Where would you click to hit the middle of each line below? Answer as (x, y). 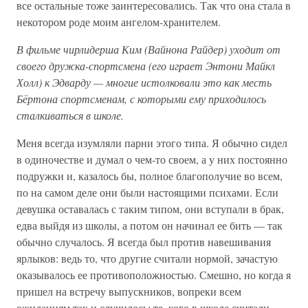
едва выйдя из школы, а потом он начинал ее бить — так (150, 225)
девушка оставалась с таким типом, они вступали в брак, (150, 209)
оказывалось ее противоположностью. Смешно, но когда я (154, 275)
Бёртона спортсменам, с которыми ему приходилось (141, 99)
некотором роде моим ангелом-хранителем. (119, 22)
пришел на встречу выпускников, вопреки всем (129, 291)
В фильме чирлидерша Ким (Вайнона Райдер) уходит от (148, 49)
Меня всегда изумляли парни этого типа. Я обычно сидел (152, 143)
